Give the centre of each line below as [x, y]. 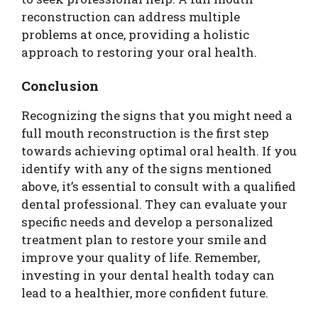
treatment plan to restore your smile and [144, 240]
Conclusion [60, 86]
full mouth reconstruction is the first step [145, 133]
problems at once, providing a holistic [135, 34]
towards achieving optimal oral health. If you [159, 151]
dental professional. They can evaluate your [154, 204]
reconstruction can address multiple [131, 16]
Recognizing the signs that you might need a [157, 115]
